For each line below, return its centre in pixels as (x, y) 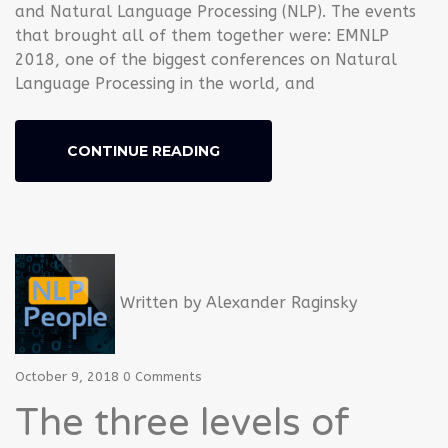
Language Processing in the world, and (165, 83)
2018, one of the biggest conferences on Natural (206, 59)
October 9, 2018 (67, 376)
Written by (160, 302)
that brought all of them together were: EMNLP (202, 35)
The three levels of (182, 422)
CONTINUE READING (143, 150)
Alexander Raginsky (281, 302)
